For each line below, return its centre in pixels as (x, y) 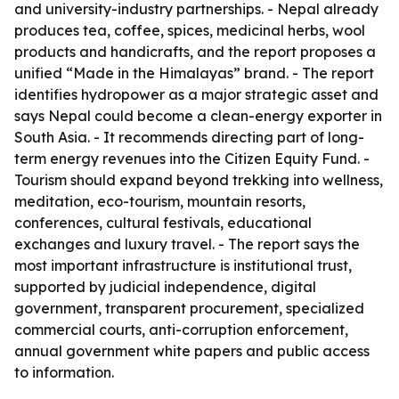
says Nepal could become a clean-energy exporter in (198, 116)
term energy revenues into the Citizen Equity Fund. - (192, 159)
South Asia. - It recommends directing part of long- (189, 137)
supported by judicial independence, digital (165, 287)
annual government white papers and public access (192, 351)
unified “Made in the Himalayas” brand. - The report (194, 73)
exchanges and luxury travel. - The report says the (187, 244)
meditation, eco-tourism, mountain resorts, (160, 201)
